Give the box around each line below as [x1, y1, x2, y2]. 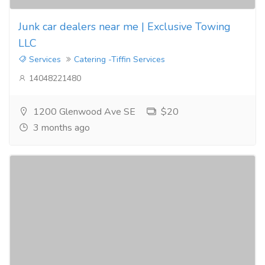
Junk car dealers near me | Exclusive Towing [18, 20, 231, 34]
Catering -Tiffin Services [74, 54, 165, 65]
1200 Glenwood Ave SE [31, 105, 135, 118]
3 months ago [31, 121, 90, 134]
